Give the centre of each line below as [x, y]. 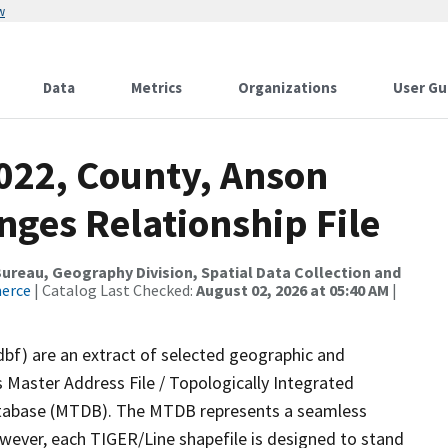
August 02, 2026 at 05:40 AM [292, 290]
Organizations [287, 87]
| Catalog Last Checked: [113, 290]
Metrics [156, 87]
